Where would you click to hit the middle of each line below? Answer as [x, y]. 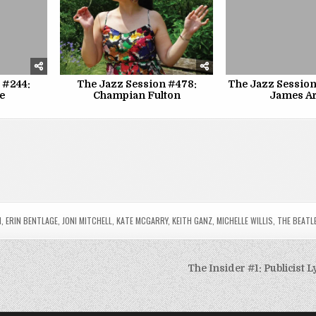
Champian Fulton [136, 96]
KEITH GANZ [193, 221]
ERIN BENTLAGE [32, 221]
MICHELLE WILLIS [245, 221]
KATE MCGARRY [142, 221]
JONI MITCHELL [87, 221]
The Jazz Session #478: [136, 84]
